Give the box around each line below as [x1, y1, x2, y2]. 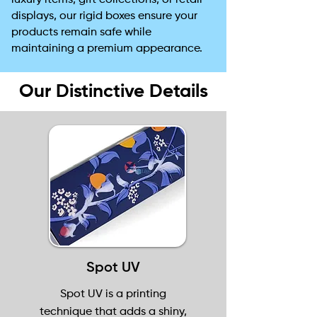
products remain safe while [11, 27, 151, 38]
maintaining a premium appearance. [11, 43, 202, 54]
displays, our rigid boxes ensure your [11, 11, 197, 22]
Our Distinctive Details [18, 83, 208, 101]
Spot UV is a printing [59, 289, 166, 300]
